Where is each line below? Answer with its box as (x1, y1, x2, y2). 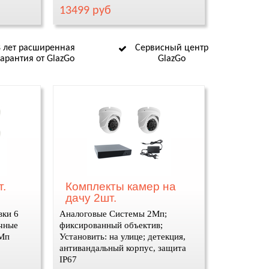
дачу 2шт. (65, 192, 117, 204)
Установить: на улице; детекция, (59, 232, 186, 241)
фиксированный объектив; (59, 220, 163, 230)
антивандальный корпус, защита (59, 243, 187, 253)
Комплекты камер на (65, 180, 177, 193)
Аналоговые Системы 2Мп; (59, 209, 168, 219)
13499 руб (59, 5, 112, 17)
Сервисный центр (135, 43, 208, 53)
